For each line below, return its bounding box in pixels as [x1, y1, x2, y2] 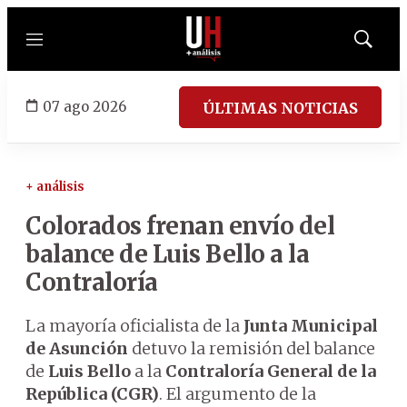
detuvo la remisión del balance [128, 338, 375, 359]
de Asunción [25, 338, 128, 359]
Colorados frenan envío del [25, 211, 334, 241]
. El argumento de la [159, 383, 316, 404]
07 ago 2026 [43, 97, 126, 115]
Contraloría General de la [165, 361, 376, 382]
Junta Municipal [243, 315, 378, 336]
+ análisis [25, 179, 84, 194]
